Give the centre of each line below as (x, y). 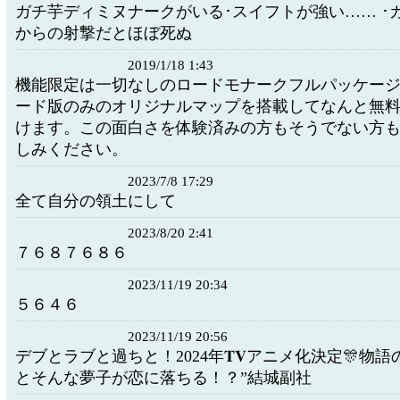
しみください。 (71, 149)
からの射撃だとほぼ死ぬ (104, 33)
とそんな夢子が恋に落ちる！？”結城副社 (163, 378)
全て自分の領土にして (96, 201)
